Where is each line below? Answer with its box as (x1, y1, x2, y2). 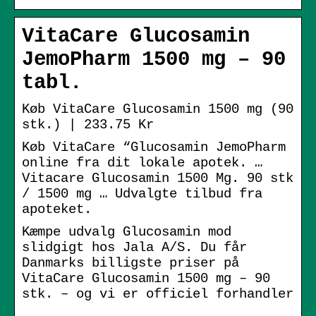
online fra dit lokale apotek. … (22, 154, 262, 171)
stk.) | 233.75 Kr (22, 116, 154, 133)
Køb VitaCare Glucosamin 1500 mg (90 (22, 101, 293, 117)
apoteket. (22, 201, 92, 217)
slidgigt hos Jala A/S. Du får (22, 239, 247, 255)
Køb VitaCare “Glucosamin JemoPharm (22, 139, 286, 155)
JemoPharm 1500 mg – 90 (22, 47, 286, 71)
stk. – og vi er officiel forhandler (22, 286, 293, 302)
